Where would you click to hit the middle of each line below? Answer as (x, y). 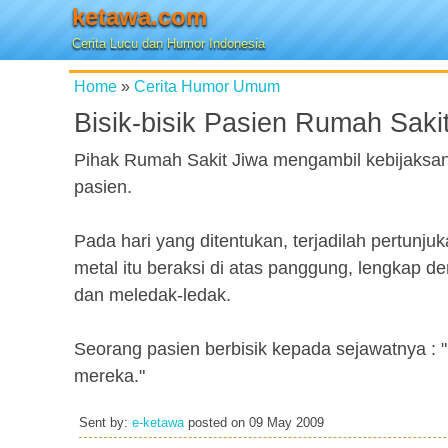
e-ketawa (158, 423)
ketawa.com (139, 16)
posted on (216, 423)
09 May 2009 (286, 423)
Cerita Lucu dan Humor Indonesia (168, 43)
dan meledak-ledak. (152, 295)
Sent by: (105, 423)
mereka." (109, 376)
